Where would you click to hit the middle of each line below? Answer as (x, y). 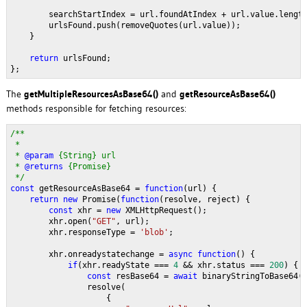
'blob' (154, 233)
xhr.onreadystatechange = (89, 255)
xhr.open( (51, 222)
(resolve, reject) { (204, 200)
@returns (46, 167)
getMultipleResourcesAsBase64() (91, 94)
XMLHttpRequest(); (166, 211)
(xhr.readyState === (125, 266)
